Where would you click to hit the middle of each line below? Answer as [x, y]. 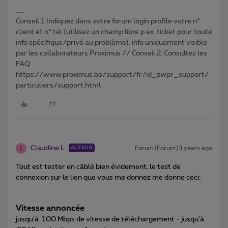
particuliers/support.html [58, 86]
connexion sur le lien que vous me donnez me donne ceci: [108, 178]
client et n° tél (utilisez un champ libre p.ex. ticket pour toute [114, 32]
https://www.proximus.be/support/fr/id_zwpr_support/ [112, 75]
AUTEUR [82, 148]
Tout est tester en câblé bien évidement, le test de [98, 167]
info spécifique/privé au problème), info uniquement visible [111, 43]
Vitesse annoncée [50, 208]
